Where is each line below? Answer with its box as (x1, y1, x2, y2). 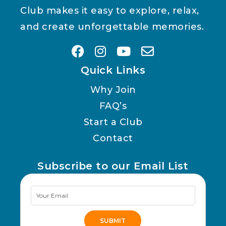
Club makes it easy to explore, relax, (20, 5, 199, 17)
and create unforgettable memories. (20, 21, 204, 33)
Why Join (90, 84, 136, 96)
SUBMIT (100, 217, 126, 225)
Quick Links (80, 64, 146, 77)
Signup (30, 202, 66, 214)
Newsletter (30, 186, 86, 198)
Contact (93, 133, 133, 144)
